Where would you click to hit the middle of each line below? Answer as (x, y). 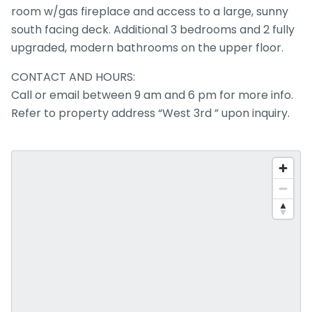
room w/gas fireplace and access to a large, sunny (150, 11)
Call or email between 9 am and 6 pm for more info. (152, 95)
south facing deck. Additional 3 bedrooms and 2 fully (153, 30)
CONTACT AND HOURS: (73, 77)
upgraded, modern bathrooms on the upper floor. (147, 48)
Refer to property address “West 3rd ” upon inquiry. (150, 113)
